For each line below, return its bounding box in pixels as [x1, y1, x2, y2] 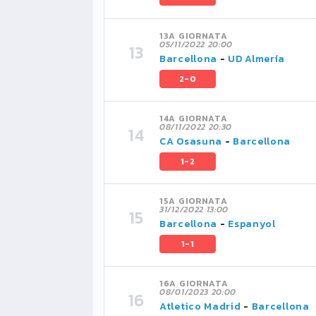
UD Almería [228, 51, 286, 66]
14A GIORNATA [159, 112, 228, 125]
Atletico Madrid [159, 299, 241, 314]
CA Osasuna [159, 134, 222, 149]
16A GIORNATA [159, 277, 229, 290]
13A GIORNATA [159, 30, 228, 42]
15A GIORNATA [159, 195, 228, 207]
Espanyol [228, 217, 276, 231]
